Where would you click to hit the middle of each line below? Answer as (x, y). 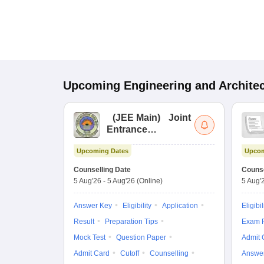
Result (84, 222)
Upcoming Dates (103, 151)
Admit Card (92, 253)
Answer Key (93, 206)
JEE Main (136, 118)
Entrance (127, 129)
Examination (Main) (149, 141)
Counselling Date (102, 170)
